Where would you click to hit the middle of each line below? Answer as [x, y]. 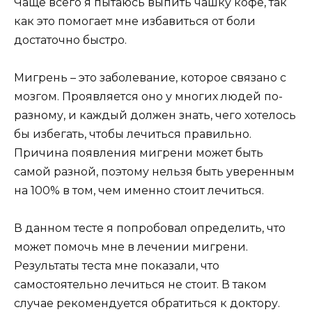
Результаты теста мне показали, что [117, 266]
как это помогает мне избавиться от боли [135, 21]
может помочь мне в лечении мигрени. [131, 247]
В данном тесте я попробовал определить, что [150, 228]
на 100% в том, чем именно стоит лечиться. [139, 190]
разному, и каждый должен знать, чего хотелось [155, 115]
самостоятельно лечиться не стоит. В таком [140, 285]
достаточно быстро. [70, 40]
